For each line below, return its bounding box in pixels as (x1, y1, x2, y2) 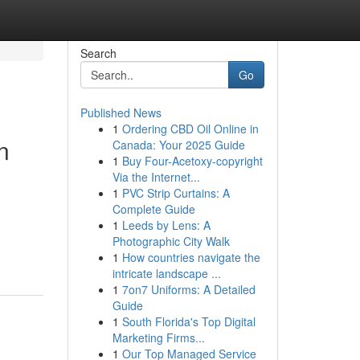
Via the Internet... (112, 169, 200, 185)
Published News (80, 104, 162, 121)
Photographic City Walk (112, 233, 230, 249)
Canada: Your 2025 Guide (112, 137, 245, 153)
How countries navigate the (121, 249, 260, 265)
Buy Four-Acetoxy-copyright (121, 153, 263, 169)
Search (80, 45, 117, 61)
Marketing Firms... (112, 329, 205, 346)
